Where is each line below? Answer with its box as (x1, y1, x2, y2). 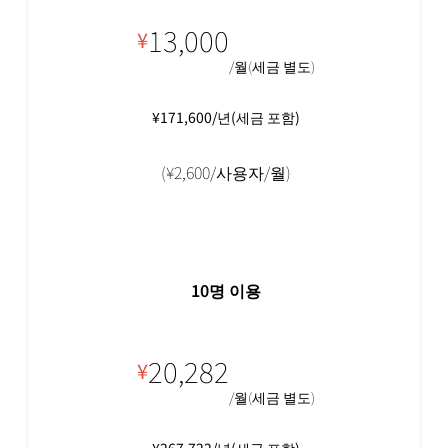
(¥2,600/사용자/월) (161, 159, 291, 184)
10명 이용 (191, 277, 261, 302)
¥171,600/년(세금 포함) (152, 106, 300, 127)
